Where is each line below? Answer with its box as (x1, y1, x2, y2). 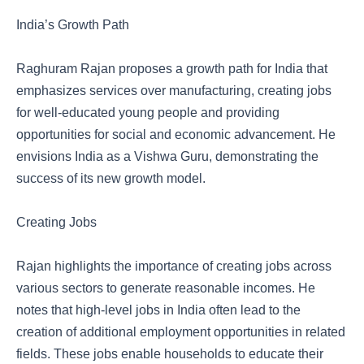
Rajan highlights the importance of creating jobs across (16, 259, 331, 273)
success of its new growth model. (16, 171, 206, 185)
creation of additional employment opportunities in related (16, 325, 345, 339)
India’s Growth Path (16, 18, 129, 32)
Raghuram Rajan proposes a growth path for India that (16, 62, 327, 76)
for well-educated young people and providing (16, 106, 279, 119)
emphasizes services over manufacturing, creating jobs (16, 84, 331, 97)
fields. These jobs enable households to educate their (16, 347, 323, 361)
